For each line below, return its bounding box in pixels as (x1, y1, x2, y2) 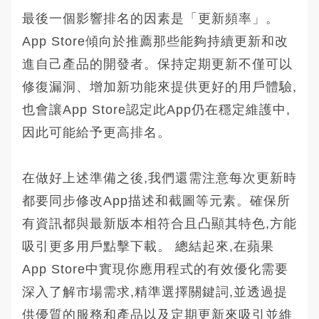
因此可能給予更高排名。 (22, 125, 171, 140)
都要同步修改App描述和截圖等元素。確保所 (22, 193, 291, 208)
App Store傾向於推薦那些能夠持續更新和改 (22, 33, 288, 48)
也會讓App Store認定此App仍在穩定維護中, (22, 102, 291, 117)
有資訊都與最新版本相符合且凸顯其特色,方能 (22, 216, 297, 231)
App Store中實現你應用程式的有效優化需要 (22, 261, 288, 276)
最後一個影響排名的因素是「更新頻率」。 (22, 11, 279, 26)
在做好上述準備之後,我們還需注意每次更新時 (22, 170, 297, 185)
